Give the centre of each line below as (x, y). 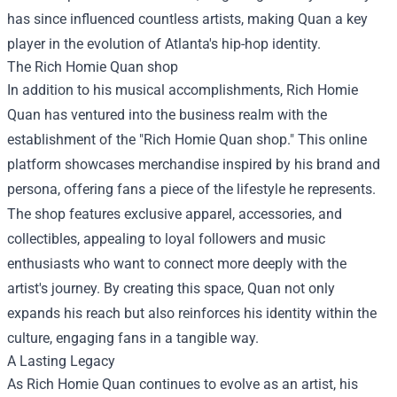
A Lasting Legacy (61, 361)
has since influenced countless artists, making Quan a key (187, 19)
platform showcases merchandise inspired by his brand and (194, 164)
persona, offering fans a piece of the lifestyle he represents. (191, 189)
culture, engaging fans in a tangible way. (133, 338)
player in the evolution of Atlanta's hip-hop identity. (164, 44)
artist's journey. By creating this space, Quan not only (171, 288)
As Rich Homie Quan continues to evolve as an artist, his (183, 384)
